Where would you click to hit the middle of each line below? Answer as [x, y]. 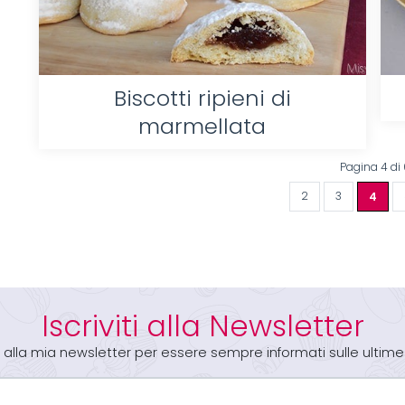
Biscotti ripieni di [202, 99]
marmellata [202, 127]
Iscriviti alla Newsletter [202, 327]
